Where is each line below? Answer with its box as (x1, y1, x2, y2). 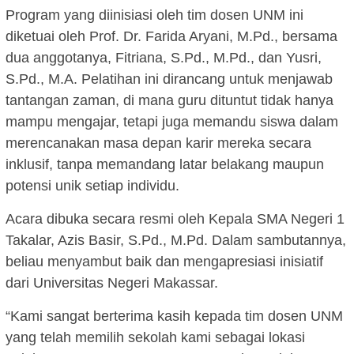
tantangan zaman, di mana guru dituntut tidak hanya (6, 92, 333, 109)
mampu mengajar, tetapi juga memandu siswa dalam (6, 114, 338, 130)
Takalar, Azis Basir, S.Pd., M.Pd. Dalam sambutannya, (6, 232, 346, 249)
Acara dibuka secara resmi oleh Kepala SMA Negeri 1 (6, 211, 345, 228)
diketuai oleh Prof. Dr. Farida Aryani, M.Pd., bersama (6, 28, 337, 45)
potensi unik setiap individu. (6, 178, 179, 194)
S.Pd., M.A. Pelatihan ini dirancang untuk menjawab (6, 71, 333, 88)
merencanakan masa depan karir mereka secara (6, 135, 311, 152)
